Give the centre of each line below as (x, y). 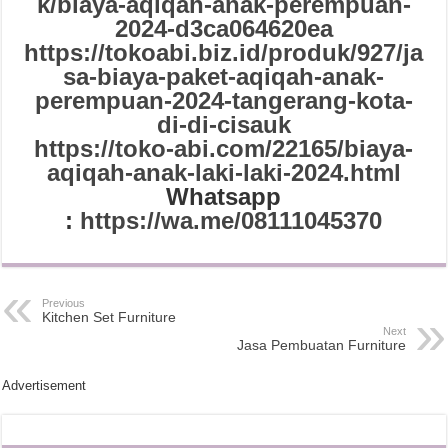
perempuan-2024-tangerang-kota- (223, 100)
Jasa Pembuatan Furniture (321, 345)
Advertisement (44, 385)
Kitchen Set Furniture (109, 317)
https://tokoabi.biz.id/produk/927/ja (224, 52)
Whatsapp (224, 196)
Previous (64, 303)
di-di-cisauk (223, 124)
